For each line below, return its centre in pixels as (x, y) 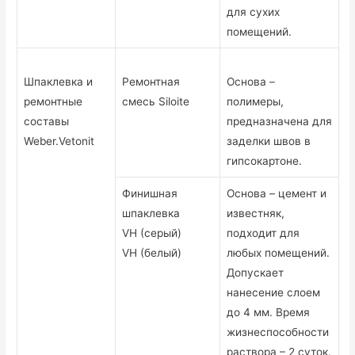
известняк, (256, 214)
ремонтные (53, 102)
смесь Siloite (156, 102)
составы (47, 122)
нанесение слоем (274, 293)
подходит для (263, 233)
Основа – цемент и (277, 194)
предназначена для (280, 122)
